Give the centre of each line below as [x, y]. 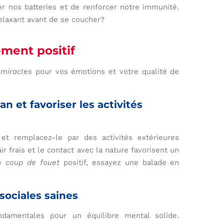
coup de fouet [33, 163]
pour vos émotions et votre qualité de [105, 72]
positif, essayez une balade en [119, 163]
